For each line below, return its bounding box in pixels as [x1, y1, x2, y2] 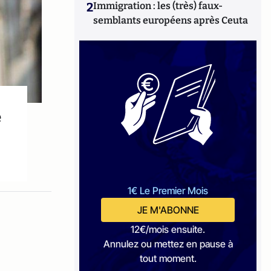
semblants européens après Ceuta [93, 15, 249, 26]
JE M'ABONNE [137, 204, 199, 216]
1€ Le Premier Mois [128, 184, 209, 197]
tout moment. [139, 252, 197, 264]
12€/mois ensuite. [131, 223, 206, 235]
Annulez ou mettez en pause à [103, 238, 233, 250]
